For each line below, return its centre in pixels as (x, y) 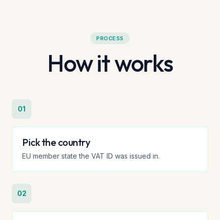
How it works (110, 63)
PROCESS (110, 38)
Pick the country (56, 142)
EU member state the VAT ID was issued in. (91, 156)
